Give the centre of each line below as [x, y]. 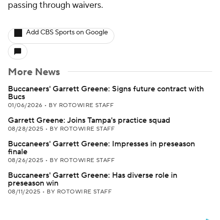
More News [34, 72]
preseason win [33, 183]
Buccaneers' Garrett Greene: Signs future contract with [106, 89]
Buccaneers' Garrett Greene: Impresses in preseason [101, 144]
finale [18, 152]
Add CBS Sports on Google [67, 32]
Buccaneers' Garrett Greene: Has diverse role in [93, 175]
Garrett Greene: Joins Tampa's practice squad [89, 120]
